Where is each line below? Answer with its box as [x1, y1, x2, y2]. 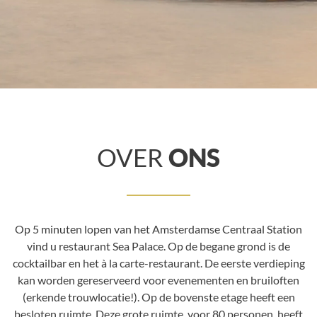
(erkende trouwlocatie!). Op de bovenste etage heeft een [22, 290, 295, 304]
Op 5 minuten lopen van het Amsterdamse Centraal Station [15, 222, 302, 236]
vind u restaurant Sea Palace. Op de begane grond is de [27, 239, 290, 253]
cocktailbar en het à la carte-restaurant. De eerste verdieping [12, 256, 305, 270]
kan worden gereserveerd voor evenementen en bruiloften [18, 273, 299, 287]
